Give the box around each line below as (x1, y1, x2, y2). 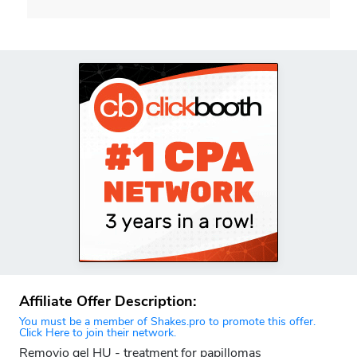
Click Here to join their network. (19, 324, 176, 340)
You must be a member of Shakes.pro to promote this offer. (19, 313, 316, 329)
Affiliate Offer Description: (19, 291, 196, 311)
